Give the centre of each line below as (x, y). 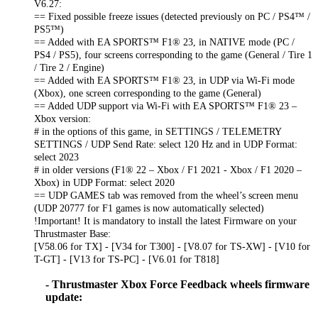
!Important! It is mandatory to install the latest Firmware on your (165, 220)
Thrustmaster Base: (72, 233)
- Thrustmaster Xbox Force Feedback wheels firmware (177, 284)
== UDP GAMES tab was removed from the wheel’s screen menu (166, 195)
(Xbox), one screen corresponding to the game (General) (148, 93)
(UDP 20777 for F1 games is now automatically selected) (149, 208)
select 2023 (56, 157)
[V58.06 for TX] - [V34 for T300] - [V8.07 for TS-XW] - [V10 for (172, 246)
